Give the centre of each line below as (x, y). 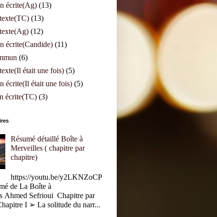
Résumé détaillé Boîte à (47, 139)
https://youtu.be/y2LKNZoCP (57, 177)
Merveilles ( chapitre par (48, 148)
